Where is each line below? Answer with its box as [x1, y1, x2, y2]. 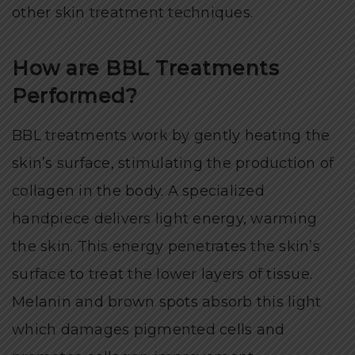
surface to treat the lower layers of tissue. [12, 265, 312, 283]
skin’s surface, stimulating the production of [12, 154, 334, 172]
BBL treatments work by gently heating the [12, 126, 330, 144]
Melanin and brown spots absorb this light [12, 292, 322, 311]
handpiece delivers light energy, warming [12, 209, 317, 227]
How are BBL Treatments [12, 55, 279, 80]
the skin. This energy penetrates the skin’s [12, 237, 320, 255]
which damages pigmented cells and [12, 320, 285, 338]
